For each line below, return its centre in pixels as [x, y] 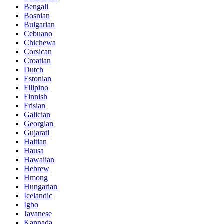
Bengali [36, 7]
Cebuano [38, 34]
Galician [37, 115]
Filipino [36, 88]
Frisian [35, 106]
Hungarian [41, 187]
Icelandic [38, 196]
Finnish [36, 97]
